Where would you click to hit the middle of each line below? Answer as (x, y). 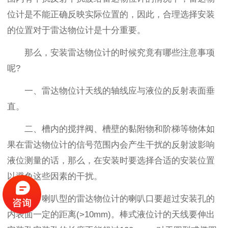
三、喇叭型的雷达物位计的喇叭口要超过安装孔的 (119, 198)
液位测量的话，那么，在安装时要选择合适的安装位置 (111, 160)
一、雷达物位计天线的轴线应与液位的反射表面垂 (119, 91)
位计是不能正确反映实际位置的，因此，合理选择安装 (111, 14)
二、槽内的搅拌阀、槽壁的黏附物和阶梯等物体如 (119, 129)
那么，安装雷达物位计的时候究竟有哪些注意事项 (119, 52)
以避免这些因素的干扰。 (55, 176)
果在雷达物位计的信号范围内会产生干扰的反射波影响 (111, 145)
